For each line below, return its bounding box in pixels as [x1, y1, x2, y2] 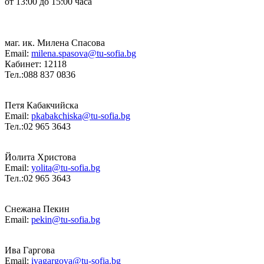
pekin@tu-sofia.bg [31, 214, 100, 225]
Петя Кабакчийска [5, 100, 78, 110]
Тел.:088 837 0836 [5, 69, 75, 80]
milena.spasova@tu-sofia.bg [31, 48, 136, 58]
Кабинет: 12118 [5, 58, 67, 69]
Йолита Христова [5, 151, 76, 162]
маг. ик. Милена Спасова [5, 37, 105, 48]
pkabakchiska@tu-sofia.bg [31, 110, 130, 121]
